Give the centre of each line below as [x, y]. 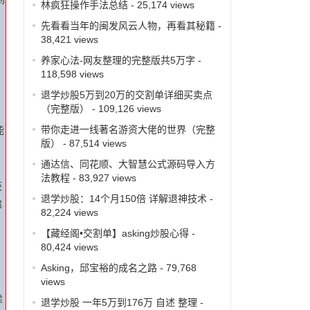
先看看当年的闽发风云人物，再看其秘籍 [128, 25]
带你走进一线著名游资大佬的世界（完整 [128, 129]
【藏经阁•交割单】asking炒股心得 [115, 233]
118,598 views [72, 74]
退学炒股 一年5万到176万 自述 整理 [119, 302]
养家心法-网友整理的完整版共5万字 [118, 60]
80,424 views [69, 247]
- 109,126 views [125, 108]
